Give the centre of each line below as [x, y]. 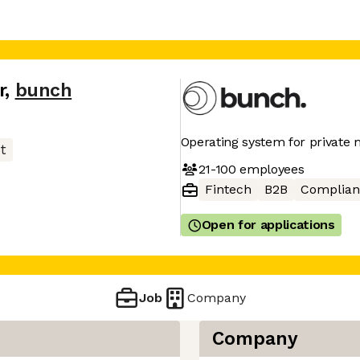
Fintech [228, 189]
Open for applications [268, 225]
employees [270, 169]
